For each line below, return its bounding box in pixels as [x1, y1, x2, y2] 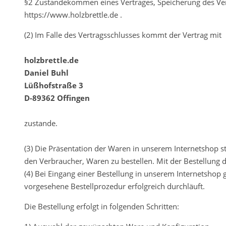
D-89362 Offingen [24, 92, 90, 103]
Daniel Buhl [24, 67, 69, 78]
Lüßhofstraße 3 [24, 80, 83, 90]
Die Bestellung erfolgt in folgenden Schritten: [24, 201, 179, 211]
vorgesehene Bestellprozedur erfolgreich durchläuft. [24, 181, 205, 191]
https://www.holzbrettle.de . [24, 9, 122, 20]
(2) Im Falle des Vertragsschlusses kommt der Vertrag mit [24, 29, 221, 40]
